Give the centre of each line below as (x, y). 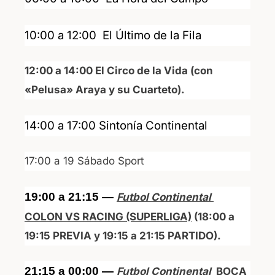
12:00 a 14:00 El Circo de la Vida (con (119, 71)
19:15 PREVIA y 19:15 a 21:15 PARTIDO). (123, 235)
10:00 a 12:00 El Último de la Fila (113, 35)
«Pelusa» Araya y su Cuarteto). (105, 90)
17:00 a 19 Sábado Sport (84, 161)
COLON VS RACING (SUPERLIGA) (108, 216)
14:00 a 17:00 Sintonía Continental (118, 125)
